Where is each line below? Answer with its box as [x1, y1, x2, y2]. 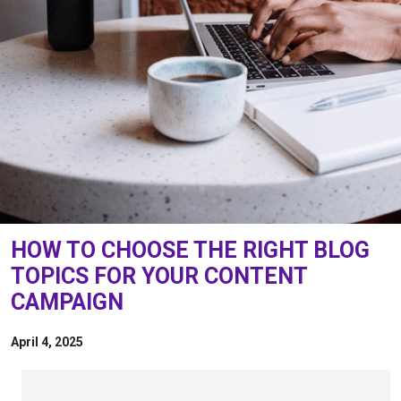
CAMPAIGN [11, 289, 124, 315]
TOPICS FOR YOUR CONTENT [11, 263, 307, 289]
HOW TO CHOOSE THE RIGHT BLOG [11, 237, 370, 263]
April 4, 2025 [11, 335, 83, 349]
